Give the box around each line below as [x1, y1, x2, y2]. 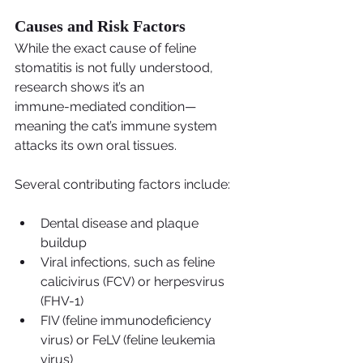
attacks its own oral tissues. [15, 138, 177, 154]
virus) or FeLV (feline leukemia [41, 332, 219, 348]
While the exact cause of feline [15, 41, 199, 57]
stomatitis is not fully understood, [15, 60, 216, 76]
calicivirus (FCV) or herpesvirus [41, 274, 228, 290]
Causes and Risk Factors [15, 17, 186, 36]
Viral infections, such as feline [41, 254, 218, 271]
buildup [41, 235, 87, 251]
